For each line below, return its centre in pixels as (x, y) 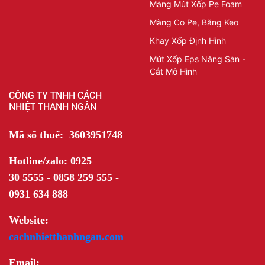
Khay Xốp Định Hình (188, 40)
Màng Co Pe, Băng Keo (194, 22)
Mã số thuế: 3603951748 (66, 135)
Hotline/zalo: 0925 (50, 161)
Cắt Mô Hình (173, 71)
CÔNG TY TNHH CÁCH (55, 95)
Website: (29, 220)
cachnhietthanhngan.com (66, 236)
